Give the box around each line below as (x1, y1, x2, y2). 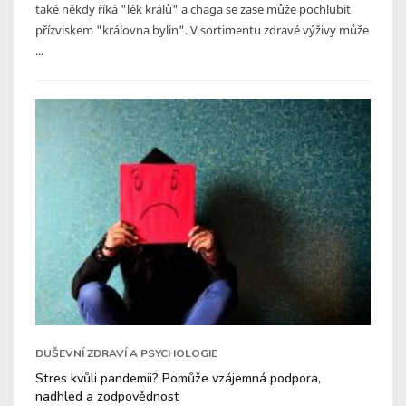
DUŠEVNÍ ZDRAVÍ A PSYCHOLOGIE (35, 345, 217, 361)
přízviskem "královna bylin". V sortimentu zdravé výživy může (35, 21, 369, 38)
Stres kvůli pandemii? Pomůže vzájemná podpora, (35, 368, 321, 387)
